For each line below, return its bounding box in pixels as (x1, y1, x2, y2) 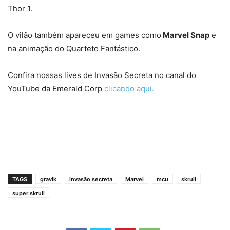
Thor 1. (8, 4, 32, 14)
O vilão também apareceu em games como (8, 30, 161, 41)
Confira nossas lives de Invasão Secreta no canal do (8, 70, 196, 81)
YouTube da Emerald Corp (8, 84, 104, 94)
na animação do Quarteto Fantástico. (8, 44, 140, 54)
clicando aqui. (104, 84, 154, 94)
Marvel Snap (161, 30, 209, 41)
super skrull (12, 189, 45, 197)
